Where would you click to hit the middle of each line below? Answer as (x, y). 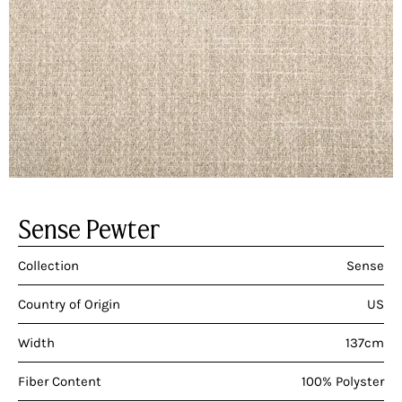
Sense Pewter (89, 230)
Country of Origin (69, 305)
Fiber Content (60, 382)
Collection (48, 266)
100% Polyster (343, 382)
